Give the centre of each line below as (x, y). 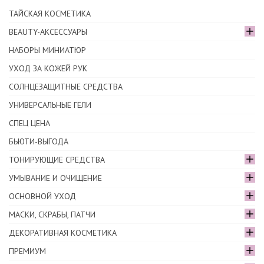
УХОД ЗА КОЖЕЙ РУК (48, 69)
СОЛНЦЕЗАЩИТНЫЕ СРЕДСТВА (66, 87)
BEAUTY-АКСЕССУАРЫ (48, 32)
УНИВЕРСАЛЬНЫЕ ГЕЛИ (50, 105)
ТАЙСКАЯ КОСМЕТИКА (50, 14)
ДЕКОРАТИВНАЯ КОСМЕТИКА (63, 233)
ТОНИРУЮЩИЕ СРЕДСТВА (57, 160)
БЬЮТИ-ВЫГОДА (39, 142)
